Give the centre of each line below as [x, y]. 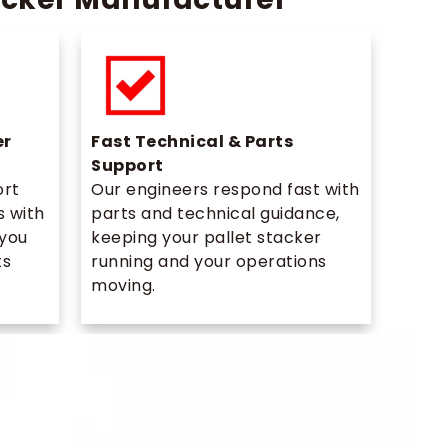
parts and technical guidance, [215, 213]
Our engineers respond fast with [225, 189]
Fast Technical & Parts [192, 141]
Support [127, 165]
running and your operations [209, 261]
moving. [123, 285]
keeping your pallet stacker [206, 237]
